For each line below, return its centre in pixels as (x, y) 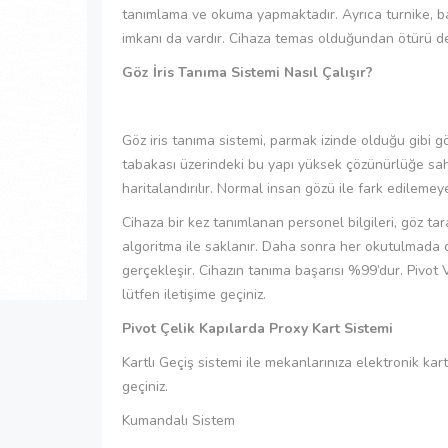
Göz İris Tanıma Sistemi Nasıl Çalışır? (247, 72)
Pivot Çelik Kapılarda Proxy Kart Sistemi (257, 328)
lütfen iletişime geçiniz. (194, 294)
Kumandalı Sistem (178, 420)
